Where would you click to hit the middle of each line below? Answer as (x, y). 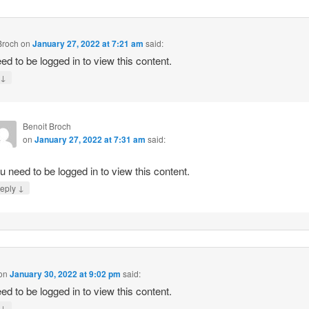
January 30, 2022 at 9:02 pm (66, 273)
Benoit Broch (47, 126)
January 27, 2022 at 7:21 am (88, 43)
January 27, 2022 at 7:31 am (90, 139)
